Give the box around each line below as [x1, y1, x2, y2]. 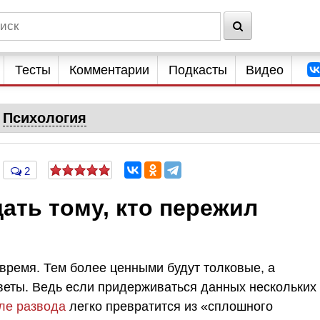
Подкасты [168, 63, 227, 77]
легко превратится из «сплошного [66, 299, 273, 314]
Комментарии [69, 63, 150, 77]
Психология [2, 110, 86, 126]
